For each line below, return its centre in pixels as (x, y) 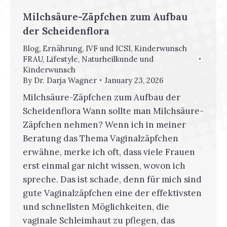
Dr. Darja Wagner (65, 80)
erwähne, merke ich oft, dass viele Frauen (109, 152)
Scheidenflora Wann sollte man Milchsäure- (113, 111)
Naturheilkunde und (118, 59)
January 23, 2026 (134, 80)
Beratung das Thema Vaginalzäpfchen (101, 138)
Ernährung (62, 48)
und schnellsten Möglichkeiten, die (96, 206)
